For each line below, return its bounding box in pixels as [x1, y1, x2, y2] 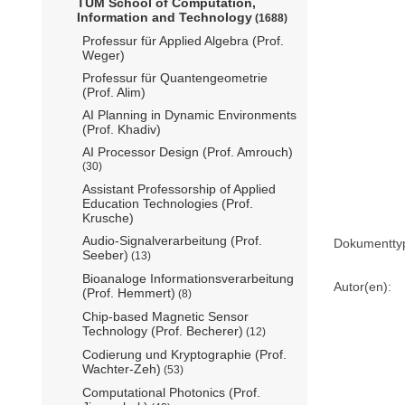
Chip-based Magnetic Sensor [82, 308, 249, 324]
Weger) [82, 47, 125, 62]
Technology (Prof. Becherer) [82, 323, 243, 338]
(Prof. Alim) [82, 84, 146, 99]
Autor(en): [334, 278, 392, 294]
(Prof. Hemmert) [82, 285, 175, 300]
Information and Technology [77, 9, 252, 24]
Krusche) [82, 210, 134, 225]
